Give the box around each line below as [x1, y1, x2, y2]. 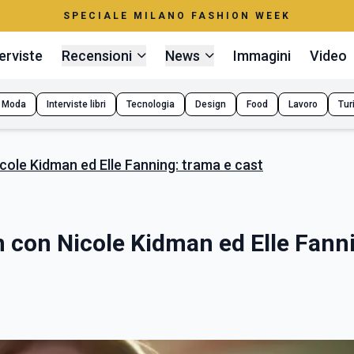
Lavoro [288, 98, 318, 110]
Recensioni [62, 47, 133, 64]
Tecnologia [126, 98, 175, 110]
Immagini [233, 47, 292, 64]
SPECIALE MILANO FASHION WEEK [63, 10, 291, 21]
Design [195, 98, 226, 110]
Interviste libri [47, 98, 106, 110]
